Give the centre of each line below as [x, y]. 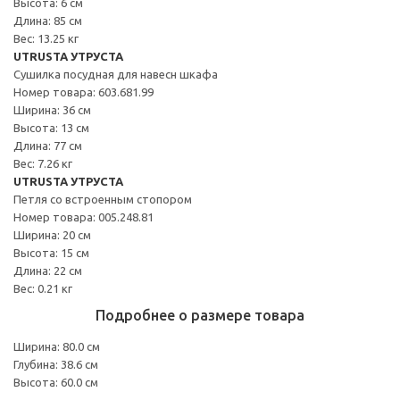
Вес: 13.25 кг [46, 38]
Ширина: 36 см [52, 109]
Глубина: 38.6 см [56, 364]
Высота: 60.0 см [56, 382]
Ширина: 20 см [52, 234]
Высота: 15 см [51, 252]
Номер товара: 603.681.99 [83, 92]
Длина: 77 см [48, 145]
